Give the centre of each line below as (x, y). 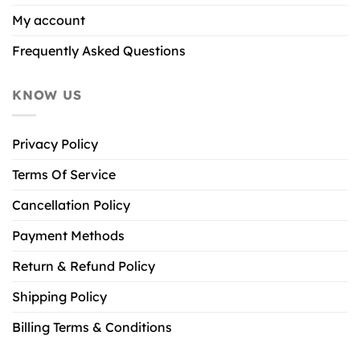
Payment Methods (68, 235)
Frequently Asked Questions (99, 51)
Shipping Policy (59, 296)
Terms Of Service (64, 174)
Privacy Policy (55, 143)
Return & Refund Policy (84, 266)
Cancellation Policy (71, 205)
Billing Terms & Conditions (92, 327)
